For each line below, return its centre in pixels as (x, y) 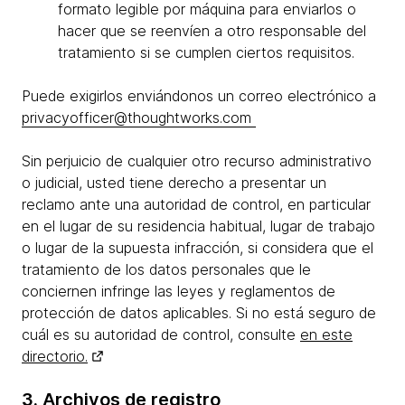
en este (326, 334)
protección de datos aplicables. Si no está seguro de (199, 313)
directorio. (55, 356)
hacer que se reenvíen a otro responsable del (212, 31)
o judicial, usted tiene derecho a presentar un (174, 183)
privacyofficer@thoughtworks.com (139, 118)
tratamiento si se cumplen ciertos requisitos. (206, 52)
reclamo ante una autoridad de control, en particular (196, 204)
